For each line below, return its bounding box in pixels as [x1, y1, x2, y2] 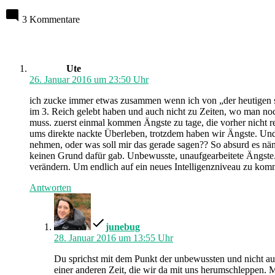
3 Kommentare [22, 14, 80, 25]
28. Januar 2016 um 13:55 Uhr [54, 232, 173, 243]
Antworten [29, 182, 71, 193]
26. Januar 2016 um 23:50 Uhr [29, 74, 149, 85]
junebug [106, 221, 140, 232]
